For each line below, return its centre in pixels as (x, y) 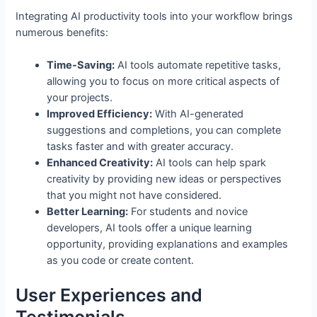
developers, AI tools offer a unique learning (150, 228)
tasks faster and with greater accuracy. (140, 147)
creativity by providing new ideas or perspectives (165, 179)
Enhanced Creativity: (100, 163)
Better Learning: (88, 212)
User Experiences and (109, 295)
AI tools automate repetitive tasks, (198, 65)
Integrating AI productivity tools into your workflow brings (155, 16)
